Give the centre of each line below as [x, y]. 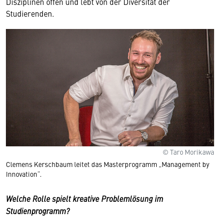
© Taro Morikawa [188, 151]
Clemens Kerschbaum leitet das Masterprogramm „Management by [108, 164]
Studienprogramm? [38, 210]
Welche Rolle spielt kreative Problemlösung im [84, 198]
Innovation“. [24, 174]
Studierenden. [31, 13]
